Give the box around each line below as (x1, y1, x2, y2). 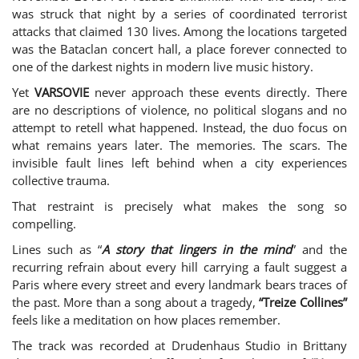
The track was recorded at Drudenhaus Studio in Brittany (12, 337, 347, 353)
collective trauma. (12, 171, 110, 188)
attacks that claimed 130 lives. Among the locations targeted (12, 22, 347, 39)
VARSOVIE (34, 83, 89, 100)
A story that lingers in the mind (102, 240, 292, 257)
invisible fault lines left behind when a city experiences (12, 154, 347, 171)
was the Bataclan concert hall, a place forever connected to (12, 40, 347, 57)
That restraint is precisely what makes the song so (12, 197, 347, 214)
